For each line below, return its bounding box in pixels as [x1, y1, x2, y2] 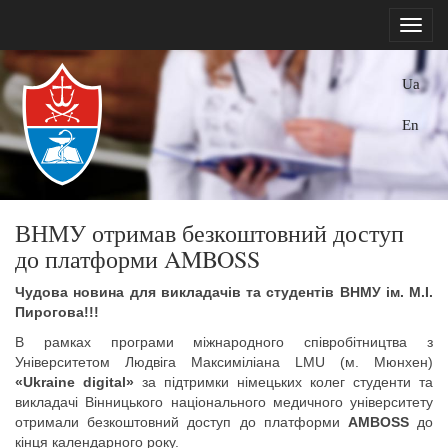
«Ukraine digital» [15, 374, 134, 390]
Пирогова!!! [15, 304, 99, 320]
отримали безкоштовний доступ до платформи [15, 414, 348, 430]
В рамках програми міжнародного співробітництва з [15, 334, 433, 350]
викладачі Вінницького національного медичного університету [15, 394, 433, 410]
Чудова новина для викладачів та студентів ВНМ [15, 284, 372, 300]
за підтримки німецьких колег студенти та [134, 374, 433, 390]
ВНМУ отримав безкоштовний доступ [15, 217, 404, 249]
